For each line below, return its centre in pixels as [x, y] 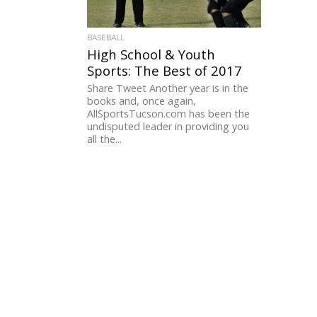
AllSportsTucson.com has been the [169, 114]
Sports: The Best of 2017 [165, 71]
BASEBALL [106, 38]
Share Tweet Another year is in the [168, 88]
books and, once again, [142, 101]
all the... [105, 139]
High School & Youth [151, 54]
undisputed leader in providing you [168, 127]
